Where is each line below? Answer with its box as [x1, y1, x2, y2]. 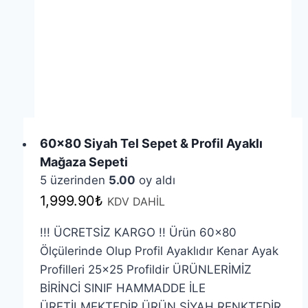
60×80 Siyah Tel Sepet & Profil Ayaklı [39, 136, 263, 151]
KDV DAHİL [107, 195, 165, 209]
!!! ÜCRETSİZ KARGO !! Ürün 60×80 [39, 225, 236, 240]
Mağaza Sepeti [39, 155, 128, 170]
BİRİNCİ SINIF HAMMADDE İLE [39, 281, 206, 296]
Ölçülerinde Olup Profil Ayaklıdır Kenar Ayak [39, 244, 278, 258]
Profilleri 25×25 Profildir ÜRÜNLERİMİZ [39, 263, 252, 277]
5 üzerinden [39, 173, 109, 188]
